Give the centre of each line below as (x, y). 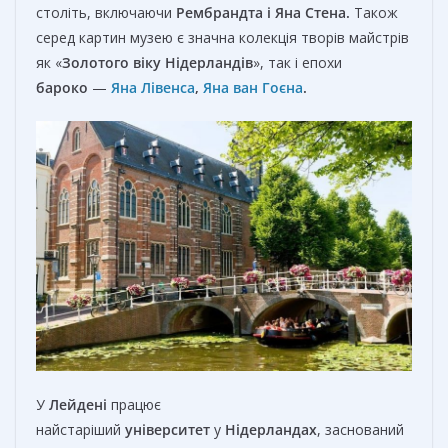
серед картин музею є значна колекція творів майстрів (222, 37)
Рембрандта (219, 12)
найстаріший (80, 429)
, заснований (360, 429)
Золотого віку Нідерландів (157, 62)
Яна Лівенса (153, 87)
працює (134, 404)
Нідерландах (271, 429)
